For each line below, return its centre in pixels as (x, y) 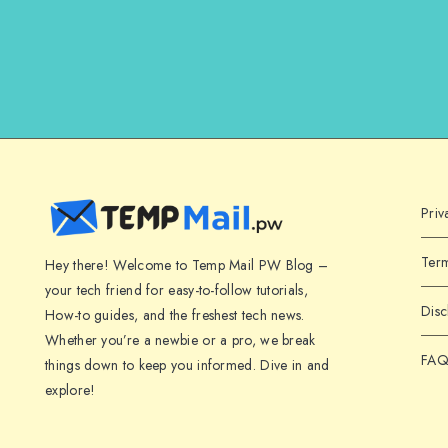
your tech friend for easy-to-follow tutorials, (176, 290)
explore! (70, 390)
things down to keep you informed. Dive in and (187, 365)
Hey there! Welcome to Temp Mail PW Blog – (187, 265)
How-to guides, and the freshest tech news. (175, 315)
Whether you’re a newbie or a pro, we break (180, 340)
